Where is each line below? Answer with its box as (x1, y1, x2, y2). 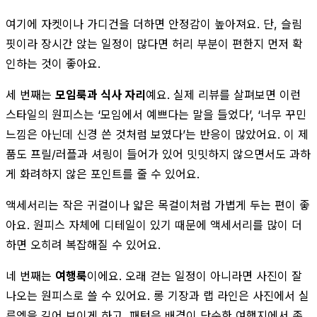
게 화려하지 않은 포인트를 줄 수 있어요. (6, 166, 200, 181)
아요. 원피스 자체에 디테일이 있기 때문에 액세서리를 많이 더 (6, 217, 302, 232)
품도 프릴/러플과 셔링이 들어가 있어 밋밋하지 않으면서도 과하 (6, 146, 311, 161)
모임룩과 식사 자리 (55, 87, 146, 102)
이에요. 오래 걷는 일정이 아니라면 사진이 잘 (87, 268, 302, 283)
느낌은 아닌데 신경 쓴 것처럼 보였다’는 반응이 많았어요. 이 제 (6, 127, 309, 142)
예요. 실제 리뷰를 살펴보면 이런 (146, 87, 301, 102)
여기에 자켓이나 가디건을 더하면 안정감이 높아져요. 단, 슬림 (6, 16, 302, 31)
